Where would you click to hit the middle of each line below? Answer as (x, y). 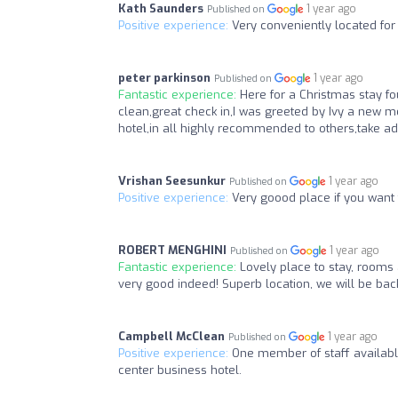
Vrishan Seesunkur (172, 181)
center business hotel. (180, 370)
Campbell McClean (171, 337)
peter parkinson (164, 78)
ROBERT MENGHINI (172, 251)
